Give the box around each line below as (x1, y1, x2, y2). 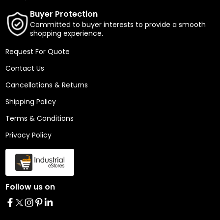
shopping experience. (29, 28, 103, 38)
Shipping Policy (5, 97, 56, 107)
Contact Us (5, 63, 44, 73)
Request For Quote (5, 47, 70, 56)
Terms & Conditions (5, 113, 74, 123)
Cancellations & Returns (5, 80, 88, 90)
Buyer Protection (29, 8, 98, 20)
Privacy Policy (5, 130, 52, 140)
